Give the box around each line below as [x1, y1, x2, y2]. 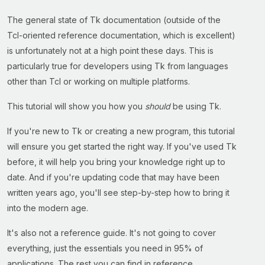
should [145, 101, 170, 111]
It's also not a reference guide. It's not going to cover [7, 228, 216, 238]
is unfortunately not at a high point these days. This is [7, 46, 214, 56]
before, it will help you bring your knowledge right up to [7, 157, 225, 167]
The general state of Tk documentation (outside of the [7, 15, 221, 25]
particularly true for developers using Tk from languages [7, 61, 228, 71]
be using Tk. [170, 101, 221, 111]
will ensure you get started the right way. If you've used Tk [7, 141, 237, 151]
